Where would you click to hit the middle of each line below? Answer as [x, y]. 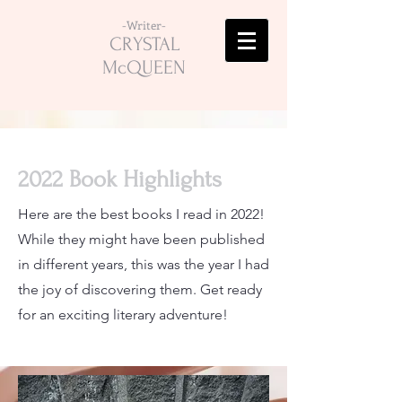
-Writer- [144, 25]
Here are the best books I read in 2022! [141, 214]
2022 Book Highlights [120, 179]
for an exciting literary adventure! [123, 315]
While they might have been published [141, 239]
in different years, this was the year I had [144, 264]
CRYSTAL [144, 44]
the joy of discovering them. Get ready [140, 289]
